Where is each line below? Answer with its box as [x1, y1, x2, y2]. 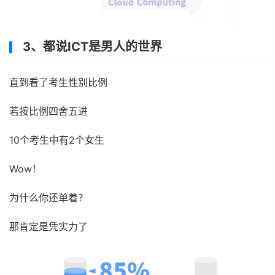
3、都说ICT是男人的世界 [23, 39, 162, 54]
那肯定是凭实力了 [9, 220, 88, 233]
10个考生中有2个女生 [9, 133, 104, 146]
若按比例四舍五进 [9, 104, 88, 117]
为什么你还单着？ [9, 191, 88, 204]
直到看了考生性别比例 [9, 76, 107, 88]
